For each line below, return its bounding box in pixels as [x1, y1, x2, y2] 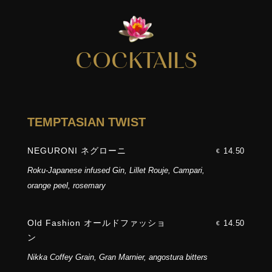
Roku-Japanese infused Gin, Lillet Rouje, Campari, [27, 166, 205, 175]
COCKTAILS [75, 50, 197, 75]
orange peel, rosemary [27, 181, 106, 191]
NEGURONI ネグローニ [27, 146, 126, 156]
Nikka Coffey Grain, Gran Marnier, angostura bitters [27, 253, 208, 262]
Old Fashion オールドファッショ [27, 218, 166, 228]
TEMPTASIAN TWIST [27, 115, 146, 129]
